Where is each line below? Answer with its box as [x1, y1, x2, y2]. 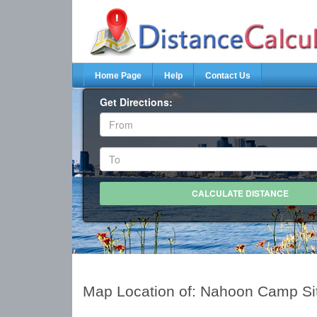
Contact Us [205, 71, 250, 81]
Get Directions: [100, 95, 173, 109]
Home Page [95, 71, 142, 81]
